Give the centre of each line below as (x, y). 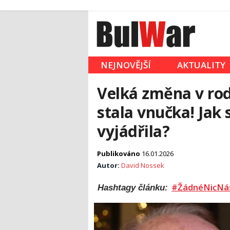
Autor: (109, 166)
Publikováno (119, 154)
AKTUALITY (201, 65)
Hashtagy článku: (134, 188)
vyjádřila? (133, 131)
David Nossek (143, 166)
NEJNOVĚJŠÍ (126, 65)
